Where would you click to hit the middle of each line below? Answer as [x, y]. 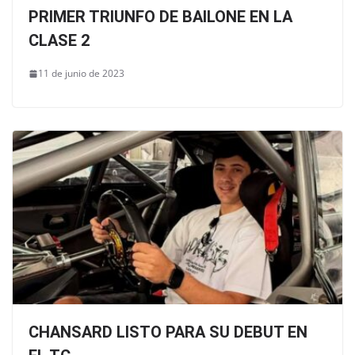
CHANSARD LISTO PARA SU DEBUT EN [168, 332]
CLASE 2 [59, 41]
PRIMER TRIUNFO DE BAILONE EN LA [160, 17]
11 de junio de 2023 [81, 74]
